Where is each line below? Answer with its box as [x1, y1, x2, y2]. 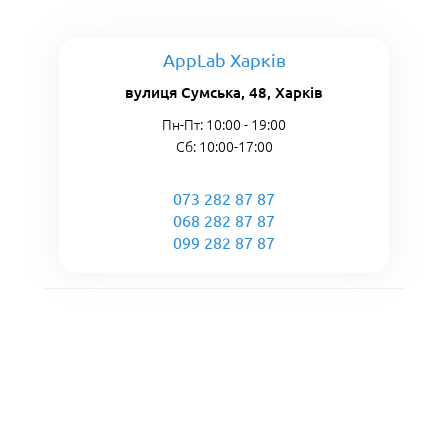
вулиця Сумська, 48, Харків [125, 82, 323, 103]
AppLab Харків [162, 49, 286, 71]
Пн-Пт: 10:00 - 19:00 [162, 114, 286, 135]
